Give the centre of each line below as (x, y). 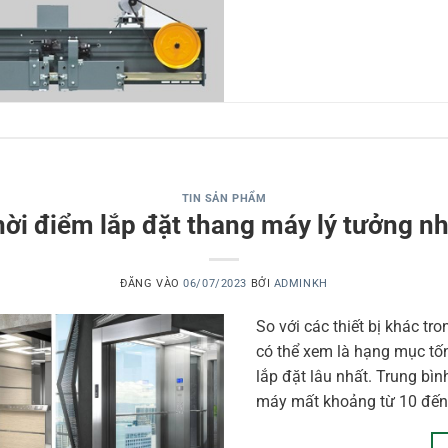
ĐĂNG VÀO (152, 284)
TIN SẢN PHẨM (224, 198)
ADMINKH (300, 284)
